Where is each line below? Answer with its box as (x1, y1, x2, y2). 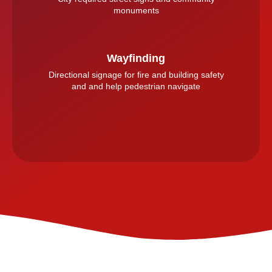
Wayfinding (107, 52, 165, 65)
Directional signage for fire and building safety (48, 70, 224, 80)
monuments (113, 5, 159, 16)
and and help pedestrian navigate (72, 81, 200, 92)
